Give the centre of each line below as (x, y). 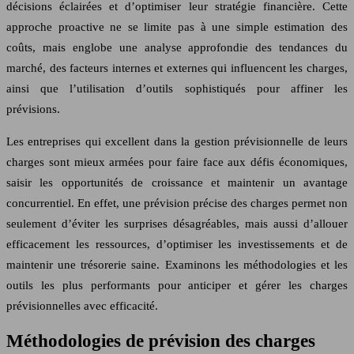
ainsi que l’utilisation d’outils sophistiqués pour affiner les (177, 89)
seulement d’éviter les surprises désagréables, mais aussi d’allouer (177, 224)
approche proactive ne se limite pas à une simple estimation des (177, 27)
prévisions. (33, 109)
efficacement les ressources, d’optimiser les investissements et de (177, 245)
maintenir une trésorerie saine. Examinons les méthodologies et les (177, 265)
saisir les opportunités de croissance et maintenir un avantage (177, 183)
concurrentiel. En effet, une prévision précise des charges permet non (177, 203)
